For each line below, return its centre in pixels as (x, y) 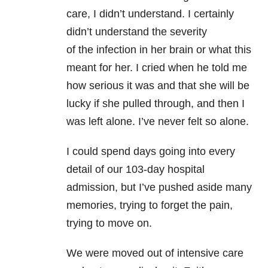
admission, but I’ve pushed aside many (159, 188)
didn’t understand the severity (137, 32)
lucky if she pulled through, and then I (156, 104)
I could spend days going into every (151, 152)
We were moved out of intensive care (155, 253)
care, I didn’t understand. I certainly (150, 14)
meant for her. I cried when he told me (157, 68)
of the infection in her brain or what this (159, 50)
